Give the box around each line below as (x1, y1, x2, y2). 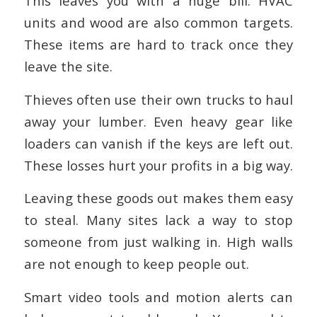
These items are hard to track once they (23, 35, 294, 53)
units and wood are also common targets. (23, 13, 294, 31)
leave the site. (23, 57, 113, 75)
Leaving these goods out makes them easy (23, 189, 294, 207)
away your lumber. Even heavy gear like (23, 112, 294, 130)
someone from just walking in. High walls (23, 233, 294, 251)
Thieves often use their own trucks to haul (23, 90, 294, 108)
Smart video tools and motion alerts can (23, 287, 294, 306)
